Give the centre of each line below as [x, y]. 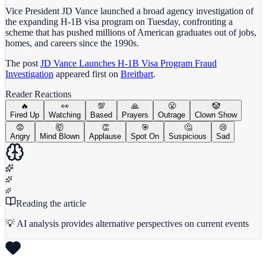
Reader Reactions [38, 94]
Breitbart [137, 74]
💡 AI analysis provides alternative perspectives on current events [127, 223]
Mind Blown [60, 136]
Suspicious [188, 136]
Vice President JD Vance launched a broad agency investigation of [129, 11]
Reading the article [51, 203]
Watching [65, 115]
